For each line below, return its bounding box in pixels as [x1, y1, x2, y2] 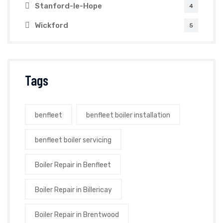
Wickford [35, 21, 68, 30]
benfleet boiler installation [86, 111, 170, 119]
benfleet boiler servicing [35, 136, 111, 144]
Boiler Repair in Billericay [35, 186, 112, 194]
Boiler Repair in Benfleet [35, 161, 111, 169]
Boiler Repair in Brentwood [35, 211, 119, 219]
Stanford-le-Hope [35, 1, 102, 10]
